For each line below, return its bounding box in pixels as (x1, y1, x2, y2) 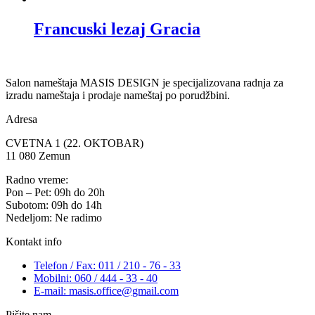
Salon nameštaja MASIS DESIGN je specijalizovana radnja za (6, 77, 283, 89)
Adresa (6, 113, 37, 126)
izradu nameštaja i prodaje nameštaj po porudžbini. (6, 89, 230, 102)
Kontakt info (6, 236, 62, 248)
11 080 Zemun (6, 150, 70, 162)
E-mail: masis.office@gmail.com (34, 285, 179, 297)
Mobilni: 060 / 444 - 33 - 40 (34, 272, 157, 285)
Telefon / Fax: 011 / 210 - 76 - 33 (34, 259, 181, 272)
